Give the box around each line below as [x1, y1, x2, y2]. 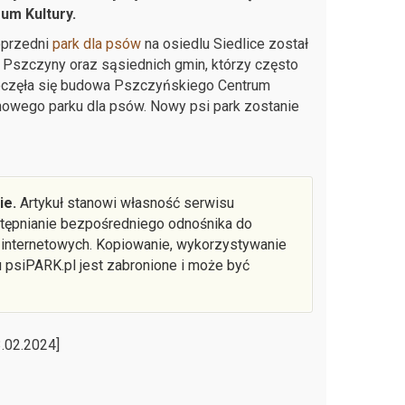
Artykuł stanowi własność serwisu [15, 193, 234, 212]
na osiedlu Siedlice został [140, 34, 308, 52]
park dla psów [52, 34, 141, 52]
